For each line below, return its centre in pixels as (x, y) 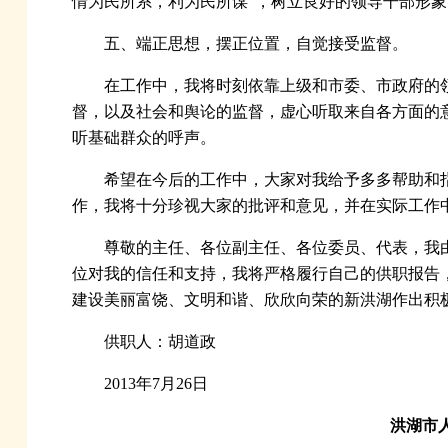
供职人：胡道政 (159, 342)
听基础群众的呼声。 (143, 138)
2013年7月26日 (155, 384)
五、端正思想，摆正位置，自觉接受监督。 (255, 44)
